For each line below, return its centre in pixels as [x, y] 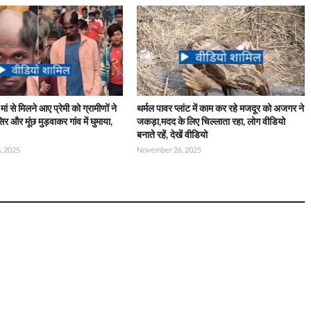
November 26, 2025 [169, 150]
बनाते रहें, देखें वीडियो [173, 134]
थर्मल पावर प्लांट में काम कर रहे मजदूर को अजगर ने [221, 108]
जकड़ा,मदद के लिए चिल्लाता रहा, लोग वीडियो [211, 121]
